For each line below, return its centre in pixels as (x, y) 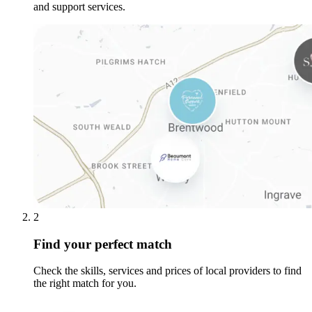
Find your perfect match (103, 244)
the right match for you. (85, 283)
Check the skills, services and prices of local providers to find (167, 271)
